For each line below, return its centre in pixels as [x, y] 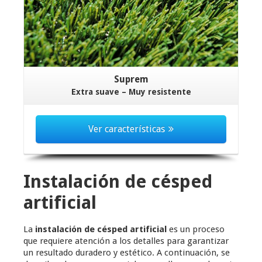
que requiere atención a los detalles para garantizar [126, 241]
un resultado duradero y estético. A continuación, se [127, 253]
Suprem [131, 80]
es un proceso [196, 230]
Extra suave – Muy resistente [131, 92]
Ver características [127, 129]
